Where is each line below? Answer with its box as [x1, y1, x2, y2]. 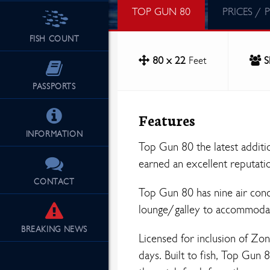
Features [139, 110, 195, 130]
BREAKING [21, 224, 61, 235]
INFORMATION [25, 129, 83, 140]
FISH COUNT [29, 34, 80, 45]
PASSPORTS [33, 81, 76, 92]
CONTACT [34, 177, 75, 187]
